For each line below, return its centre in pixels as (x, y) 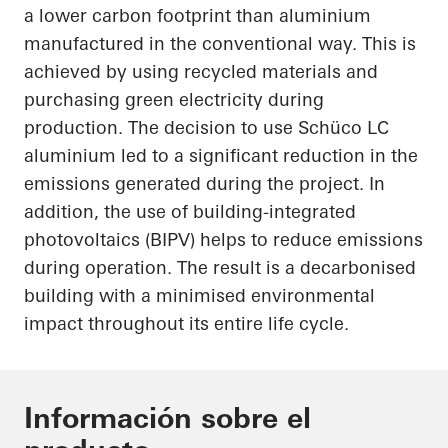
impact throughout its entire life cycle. (186, 324)
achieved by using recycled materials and (201, 72)
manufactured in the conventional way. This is (220, 44)
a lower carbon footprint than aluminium (197, 16)
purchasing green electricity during (174, 100)
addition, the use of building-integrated (190, 212)
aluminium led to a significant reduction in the (221, 156)
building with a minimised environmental (199, 296)
